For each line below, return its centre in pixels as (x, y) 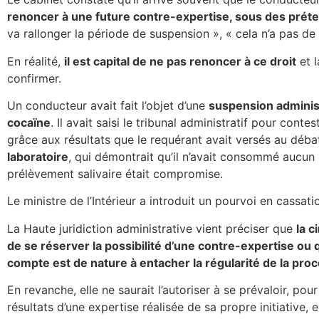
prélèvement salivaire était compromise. (115, 173)
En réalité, (36, 61)
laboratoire (38, 156)
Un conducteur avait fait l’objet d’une (108, 105)
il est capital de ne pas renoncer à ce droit (180, 61)
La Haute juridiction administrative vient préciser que (152, 228)
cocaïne (29, 122)
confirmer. (34, 78)
